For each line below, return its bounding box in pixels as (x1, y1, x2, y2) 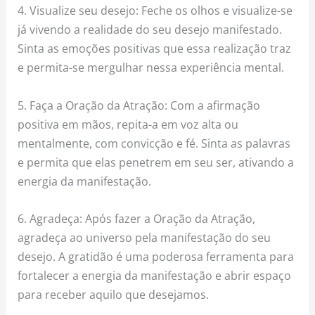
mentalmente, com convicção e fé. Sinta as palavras (18, 134, 291, 151)
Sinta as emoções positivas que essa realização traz (18, 40, 292, 57)
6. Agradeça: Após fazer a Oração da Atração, (18, 210, 256, 226)
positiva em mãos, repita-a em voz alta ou (18, 115, 239, 132)
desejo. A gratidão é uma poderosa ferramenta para (18, 247, 295, 264)
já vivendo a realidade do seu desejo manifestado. (18, 21, 283, 38)
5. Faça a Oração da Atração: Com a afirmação (18, 96, 261, 113)
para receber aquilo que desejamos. (18, 285, 210, 302)
